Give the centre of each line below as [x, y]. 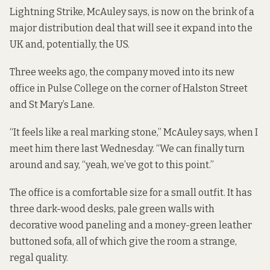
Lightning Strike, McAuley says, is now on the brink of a [132, 11]
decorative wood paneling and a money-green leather [131, 225]
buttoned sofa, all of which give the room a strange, [123, 242]
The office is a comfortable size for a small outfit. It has [131, 193]
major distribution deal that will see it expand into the [131, 28]
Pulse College [78, 88]
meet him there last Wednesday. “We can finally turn [127, 149]
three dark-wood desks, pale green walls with [112, 209]
